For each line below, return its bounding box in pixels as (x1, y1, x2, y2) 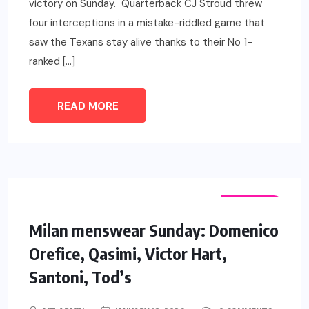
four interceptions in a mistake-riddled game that (29, 16, 265, 30)
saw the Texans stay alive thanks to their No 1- (29, 35, 252, 50)
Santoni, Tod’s (29, 266, 132, 288)
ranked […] (29, 54, 75, 69)
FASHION (232, 199, 273, 211)
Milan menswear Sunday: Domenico (29, 219, 279, 241)
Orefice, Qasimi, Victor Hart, (29, 243, 227, 264)
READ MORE (57, 99, 119, 114)
